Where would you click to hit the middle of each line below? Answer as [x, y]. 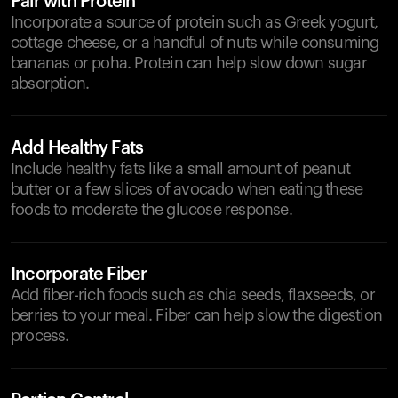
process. [40, 336]
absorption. [50, 84]
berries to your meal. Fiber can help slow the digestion [197, 315]
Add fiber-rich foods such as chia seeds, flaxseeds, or [193, 295]
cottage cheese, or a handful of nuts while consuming [195, 43]
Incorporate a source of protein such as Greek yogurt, [195, 22]
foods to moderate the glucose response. [151, 210]
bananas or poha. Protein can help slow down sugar [189, 63]
